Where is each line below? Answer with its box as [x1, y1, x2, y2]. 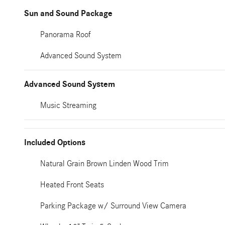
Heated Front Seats [40, 180, 104, 189]
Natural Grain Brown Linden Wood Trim [40, 159, 169, 168]
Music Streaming [40, 100, 96, 110]
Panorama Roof [40, 30, 91, 39]
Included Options [24, 138, 85, 148]
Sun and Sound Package [24, 9, 113, 19]
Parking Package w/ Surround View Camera [40, 201, 186, 210]
